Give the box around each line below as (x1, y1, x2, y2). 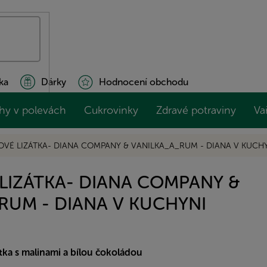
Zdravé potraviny (156, 104, 236, 117)
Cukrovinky (84, 104, 138, 117)
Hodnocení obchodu (99, 76, 188, 88)
